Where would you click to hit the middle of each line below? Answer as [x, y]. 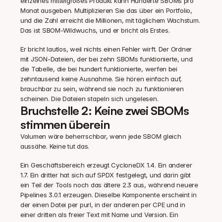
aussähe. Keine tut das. [55, 146]
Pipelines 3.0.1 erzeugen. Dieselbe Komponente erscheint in [109, 195]
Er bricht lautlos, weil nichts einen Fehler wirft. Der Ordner [106, 49]
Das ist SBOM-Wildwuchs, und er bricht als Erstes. [95, 30]
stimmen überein [65, 124]
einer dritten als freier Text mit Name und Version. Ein [99, 215]
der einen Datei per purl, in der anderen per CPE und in [103, 205]
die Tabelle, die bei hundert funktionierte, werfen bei [99, 69]
